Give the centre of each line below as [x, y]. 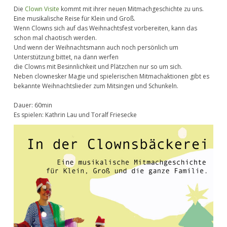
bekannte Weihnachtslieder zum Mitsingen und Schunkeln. [96, 86]
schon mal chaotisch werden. [55, 38]
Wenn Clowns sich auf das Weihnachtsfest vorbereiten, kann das [105, 28]
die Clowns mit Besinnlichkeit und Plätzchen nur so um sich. [98, 67]
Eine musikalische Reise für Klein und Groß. [74, 19]
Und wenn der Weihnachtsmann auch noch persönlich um [96, 48]
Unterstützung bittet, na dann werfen [66, 57]
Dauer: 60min [33, 105]
